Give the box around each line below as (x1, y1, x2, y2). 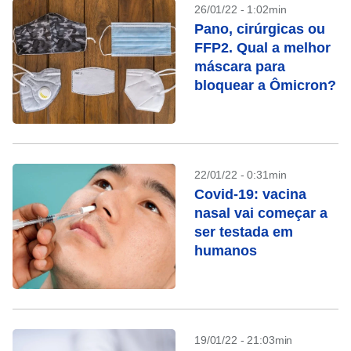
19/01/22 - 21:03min (194, 334, 293, 346)
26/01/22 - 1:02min (194, 3, 287, 16)
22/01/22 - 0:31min (194, 168, 287, 181)
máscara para (194, 59, 285, 74)
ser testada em (194, 224, 293, 240)
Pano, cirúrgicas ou (194, 21, 325, 37)
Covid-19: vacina (194, 186, 306, 202)
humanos (194, 243, 257, 259)
